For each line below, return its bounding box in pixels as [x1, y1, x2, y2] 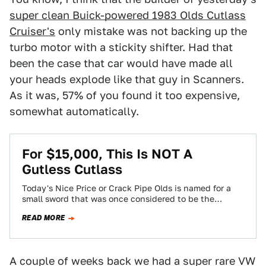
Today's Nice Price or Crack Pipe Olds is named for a [22, 183, 231, 193]
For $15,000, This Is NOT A [22, 146, 192, 161]
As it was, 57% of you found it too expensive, [9, 89, 240, 102]
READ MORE [22, 213, 65, 223]
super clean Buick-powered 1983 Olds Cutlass [9, 9, 246, 21]
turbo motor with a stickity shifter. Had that [9, 41, 233, 53]
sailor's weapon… [22, 205, 91, 214]
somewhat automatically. [9, 105, 139, 118]
